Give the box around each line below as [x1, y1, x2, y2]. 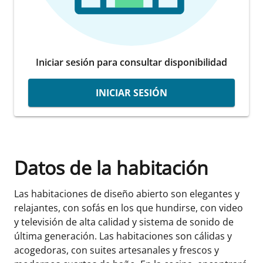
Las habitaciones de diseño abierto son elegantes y [14, 187, 240, 200]
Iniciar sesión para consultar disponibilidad [36, 55, 227, 69]
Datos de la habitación [14, 154, 208, 180]
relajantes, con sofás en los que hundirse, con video [14, 201, 243, 214]
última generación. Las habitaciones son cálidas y [14, 229, 232, 242]
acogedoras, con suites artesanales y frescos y [14, 243, 219, 257]
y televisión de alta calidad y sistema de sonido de [14, 215, 234, 228]
